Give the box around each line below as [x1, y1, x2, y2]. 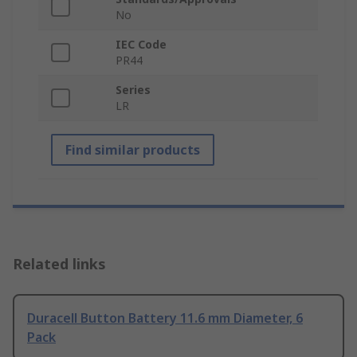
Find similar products [65, 140, 200, 159]
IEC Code [116, 36, 167, 52]
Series [116, 81, 151, 97]
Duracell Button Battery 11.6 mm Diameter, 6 [27, 308, 303, 327]
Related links [13, 253, 106, 273]
